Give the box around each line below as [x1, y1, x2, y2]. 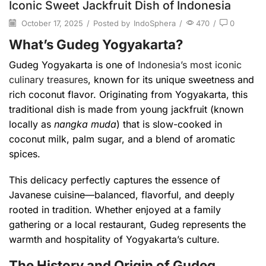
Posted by [93, 18, 130, 28]
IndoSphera [134, 18, 176, 28]
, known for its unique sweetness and [88, 74, 254, 86]
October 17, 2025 [19, 18, 83, 28]
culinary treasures [9, 74, 88, 86]
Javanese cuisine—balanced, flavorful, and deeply [9, 188, 235, 201]
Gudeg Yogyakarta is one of [9, 59, 138, 71]
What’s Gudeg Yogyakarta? [9, 36, 183, 52]
